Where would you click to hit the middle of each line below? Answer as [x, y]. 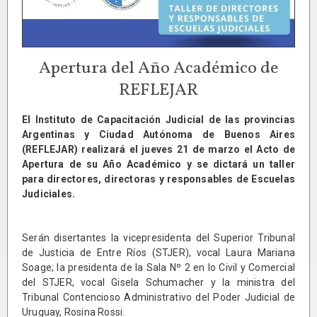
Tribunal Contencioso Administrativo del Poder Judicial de [158, 298]
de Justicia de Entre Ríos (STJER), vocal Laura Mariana [158, 253]
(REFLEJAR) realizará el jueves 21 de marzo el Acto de [158, 150]
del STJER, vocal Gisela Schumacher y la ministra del [158, 283]
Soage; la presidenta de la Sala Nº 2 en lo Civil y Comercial [158, 268]
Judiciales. [49, 194]
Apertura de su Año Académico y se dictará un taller [158, 165]
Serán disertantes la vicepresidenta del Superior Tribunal [158, 238]
